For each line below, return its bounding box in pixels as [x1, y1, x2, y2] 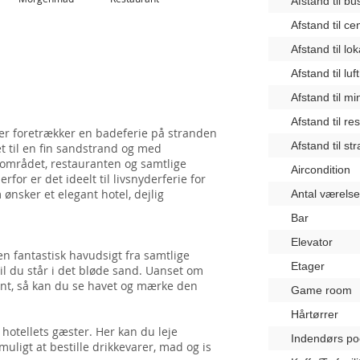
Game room [291, 284, 352, 297]
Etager [291, 260, 325, 272]
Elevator [291, 235, 333, 248]
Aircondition [291, 163, 350, 176]
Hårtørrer [291, 308, 338, 321]
